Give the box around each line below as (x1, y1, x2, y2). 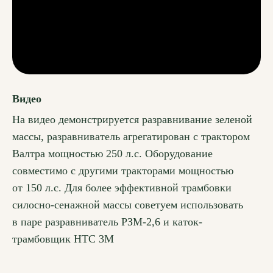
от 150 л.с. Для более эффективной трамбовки (12, 182, 232, 194)
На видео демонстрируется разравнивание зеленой (12, 113, 252, 126)
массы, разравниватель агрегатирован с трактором (12, 130, 250, 143)
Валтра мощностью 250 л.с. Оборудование (12, 147, 213, 160)
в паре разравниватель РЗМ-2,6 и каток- (12, 216, 202, 229)
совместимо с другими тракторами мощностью (12, 165, 233, 177)
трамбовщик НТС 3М (12, 233, 114, 246)
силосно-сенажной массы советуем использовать (12, 199, 243, 211)
